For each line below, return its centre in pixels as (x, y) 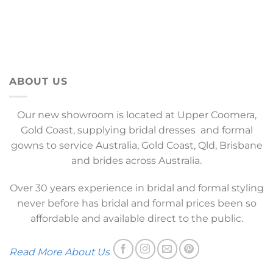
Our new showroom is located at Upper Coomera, (136, 115)
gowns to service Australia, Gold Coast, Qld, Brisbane (136, 145)
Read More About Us (59, 252)
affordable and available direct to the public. (136, 219)
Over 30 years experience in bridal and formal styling (136, 188)
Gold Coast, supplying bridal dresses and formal (136, 130)
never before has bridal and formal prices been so (136, 204)
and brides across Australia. (136, 160)
